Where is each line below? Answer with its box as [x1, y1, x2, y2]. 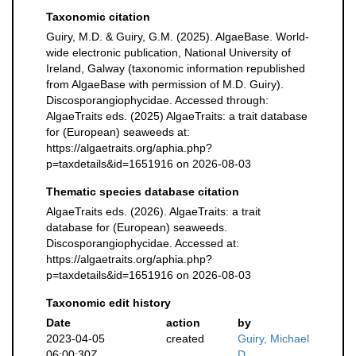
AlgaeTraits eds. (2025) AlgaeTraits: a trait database [46, 110, 308, 122]
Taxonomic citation [46, 10, 150, 23]
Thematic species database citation [46, 185, 239, 198]
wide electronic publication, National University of [46, 46, 291, 59]
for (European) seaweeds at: [46, 126, 190, 138]
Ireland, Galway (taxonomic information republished [46, 62, 305, 75]
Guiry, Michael [238, 332, 310, 345]
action [165, 316, 200, 329]
